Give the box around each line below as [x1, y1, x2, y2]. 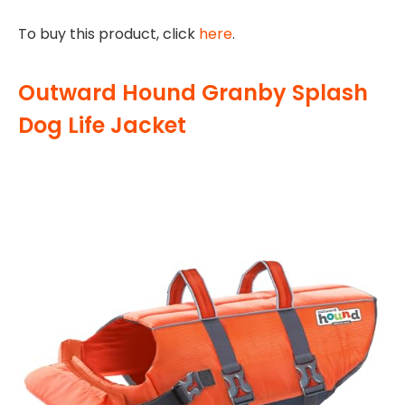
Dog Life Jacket [18, 109, 186, 140]
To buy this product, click [18, 24, 199, 45]
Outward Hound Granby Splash [18, 77, 368, 108]
